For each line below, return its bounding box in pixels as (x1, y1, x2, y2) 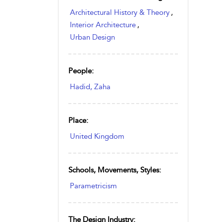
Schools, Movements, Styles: (68, 166, 161, 174)
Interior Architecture (70, 20, 136, 29)
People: (68, 66, 94, 75)
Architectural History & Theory (70, 8, 169, 17)
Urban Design (70, 33, 115, 42)
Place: (68, 116, 88, 125)
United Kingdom (70, 132, 124, 141)
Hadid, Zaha (70, 82, 111, 91)
